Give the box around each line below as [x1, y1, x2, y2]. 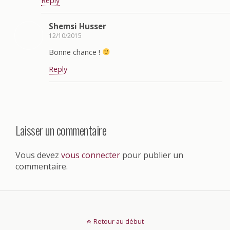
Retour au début [93, 216, 144, 226]
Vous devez [15, 149, 61, 161]
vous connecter [61, 149, 120, 161]
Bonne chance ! [49, 47, 102, 57]
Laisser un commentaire [15, 120, 107, 139]
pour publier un [120, 149, 183, 161]
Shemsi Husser [49, 21, 106, 31]
